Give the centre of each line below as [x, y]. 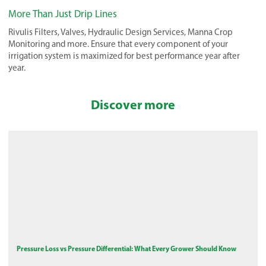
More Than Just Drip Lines [63, 13]
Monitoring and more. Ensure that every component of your [118, 44]
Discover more [133, 104]
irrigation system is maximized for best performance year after [124, 56]
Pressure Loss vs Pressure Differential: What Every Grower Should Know [126, 248]
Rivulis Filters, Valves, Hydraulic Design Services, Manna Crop [121, 32]
